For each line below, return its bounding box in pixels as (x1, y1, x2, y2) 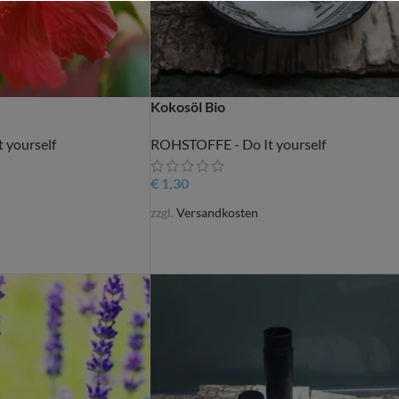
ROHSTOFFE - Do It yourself (150, 135, 326, 153)
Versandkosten (175, 204, 258, 220)
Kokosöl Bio (150, 98, 225, 116)
